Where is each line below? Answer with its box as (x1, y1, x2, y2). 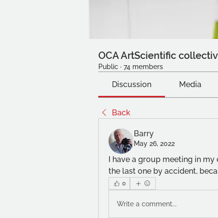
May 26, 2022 (134, 140, 175, 147)
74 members (124, 63, 163, 71)
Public (98, 63, 118, 71)
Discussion (112, 80, 152, 89)
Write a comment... (117, 200, 177, 208)
